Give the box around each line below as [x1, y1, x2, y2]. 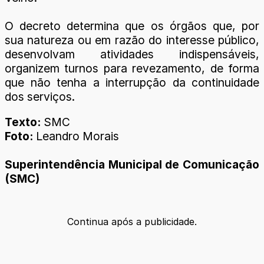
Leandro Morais [33, 129, 119, 144]
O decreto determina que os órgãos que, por [5, 19, 259, 33]
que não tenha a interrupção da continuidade [5, 75, 259, 90]
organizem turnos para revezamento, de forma [5, 61, 259, 75]
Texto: [5, 115, 41, 130]
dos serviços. [5, 90, 75, 104]
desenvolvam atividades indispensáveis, [5, 47, 259, 61]
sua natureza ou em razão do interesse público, [5, 33, 259, 47]
